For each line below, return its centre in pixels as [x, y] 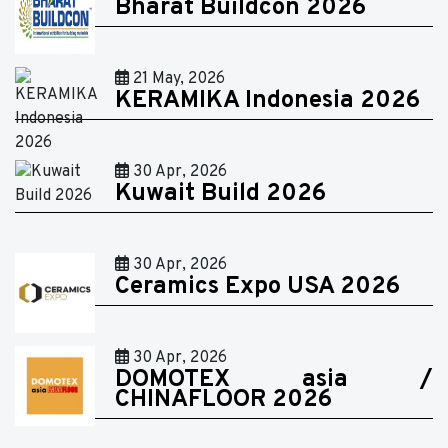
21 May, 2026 [177, 78]
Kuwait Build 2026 [220, 193]
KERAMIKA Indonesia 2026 [267, 100]
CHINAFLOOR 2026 [223, 399]
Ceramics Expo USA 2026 [257, 286]
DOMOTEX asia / [274, 379]
